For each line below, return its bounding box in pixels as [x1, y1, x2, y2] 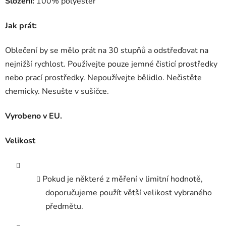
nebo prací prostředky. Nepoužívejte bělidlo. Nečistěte [5, 72, 202, 84]
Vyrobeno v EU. [5, 110, 62, 122]
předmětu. [45, 201, 83, 212]
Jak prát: [5, 20, 37, 32]
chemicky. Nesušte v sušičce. [5, 86, 109, 97]
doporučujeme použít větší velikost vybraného [45, 187, 212, 199]
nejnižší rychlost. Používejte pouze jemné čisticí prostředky [5, 59, 217, 70]
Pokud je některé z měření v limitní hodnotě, [42, 174, 203, 185]
